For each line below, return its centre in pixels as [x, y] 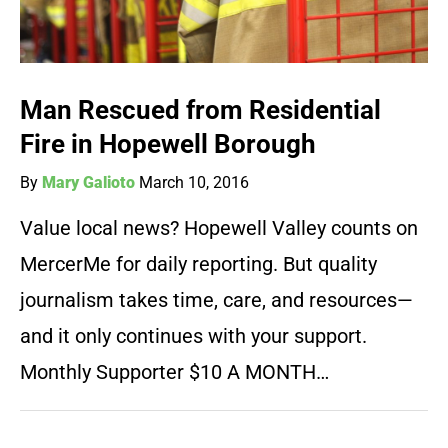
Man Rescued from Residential [200, 110]
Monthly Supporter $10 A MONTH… [174, 372]
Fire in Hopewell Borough [168, 144]
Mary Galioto [88, 183]
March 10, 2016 [194, 183]
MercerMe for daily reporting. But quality [198, 264]
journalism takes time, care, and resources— [216, 300]
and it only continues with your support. [193, 336]
